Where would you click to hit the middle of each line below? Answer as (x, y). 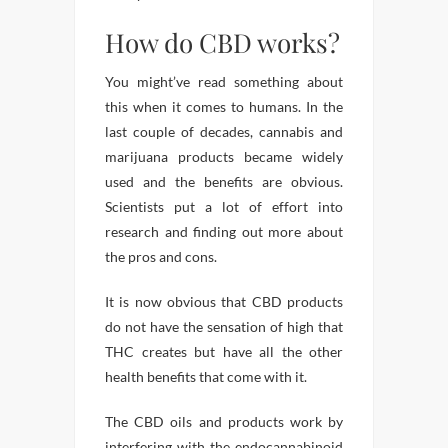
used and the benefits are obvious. (224, 182)
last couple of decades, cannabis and (224, 132)
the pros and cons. (161, 257)
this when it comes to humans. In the (224, 107)
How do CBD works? (222, 43)
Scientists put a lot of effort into (224, 207)
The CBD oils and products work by (224, 422)
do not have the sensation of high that (224, 327)
